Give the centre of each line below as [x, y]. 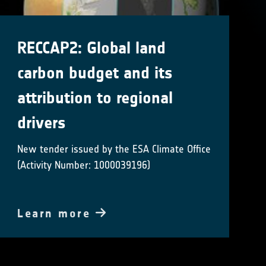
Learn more [56, 213]
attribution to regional [95, 98]
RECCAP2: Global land [92, 48]
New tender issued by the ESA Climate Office [114, 149]
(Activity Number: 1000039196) [84, 165]
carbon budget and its [95, 73]
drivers [42, 123]
